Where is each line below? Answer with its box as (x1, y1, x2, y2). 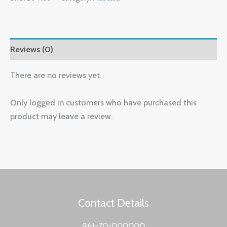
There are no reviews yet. (10, 70, 101, 81)
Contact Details (78, 196, 149, 210)
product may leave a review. (10, 110, 112, 121)
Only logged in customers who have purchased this (10, 97, 197, 107)
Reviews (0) (10, 44, 53, 54)
